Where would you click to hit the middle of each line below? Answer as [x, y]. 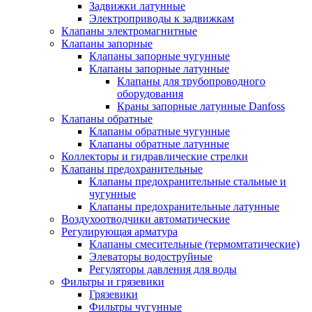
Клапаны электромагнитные [129, 31]
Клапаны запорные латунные [159, 69]
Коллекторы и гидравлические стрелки [155, 156]
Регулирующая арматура [119, 232]
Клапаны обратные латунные [159, 144]
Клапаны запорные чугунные [159, 56]
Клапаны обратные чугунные [159, 131]
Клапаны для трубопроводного [191, 81]
